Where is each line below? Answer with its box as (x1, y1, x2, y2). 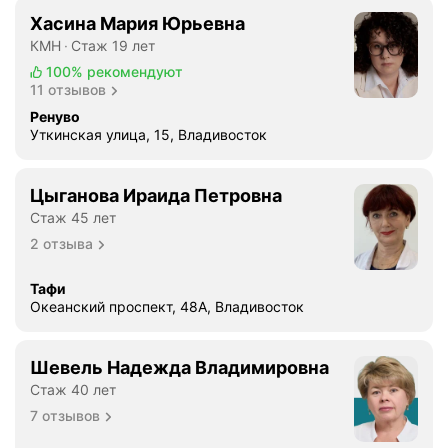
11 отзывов (30, 81, 106, 98)
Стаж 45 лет (30, 209, 116, 226)
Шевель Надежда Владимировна (30, 357, 329, 378)
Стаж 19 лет (71, 37, 155, 54)
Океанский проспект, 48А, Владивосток (30, 298, 304, 315)
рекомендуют (86, 63, 183, 80)
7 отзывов (30, 407, 100, 424)
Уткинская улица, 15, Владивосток (30, 126, 267, 143)
